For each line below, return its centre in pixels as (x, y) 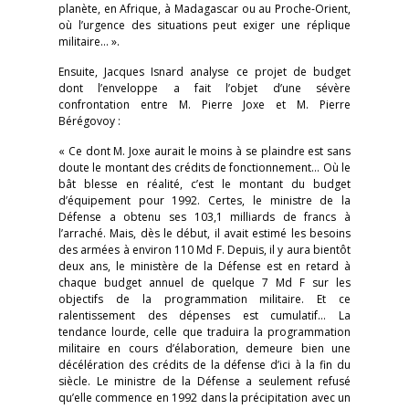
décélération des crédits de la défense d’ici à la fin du (204, 365)
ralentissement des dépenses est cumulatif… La (204, 315)
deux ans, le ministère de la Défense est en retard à (204, 266)
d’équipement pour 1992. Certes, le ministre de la (204, 200)
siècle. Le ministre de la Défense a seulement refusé (204, 381)
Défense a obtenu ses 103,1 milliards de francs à (204, 217)
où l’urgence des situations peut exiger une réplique (204, 25)
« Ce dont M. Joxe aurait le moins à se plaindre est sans (204, 151)
